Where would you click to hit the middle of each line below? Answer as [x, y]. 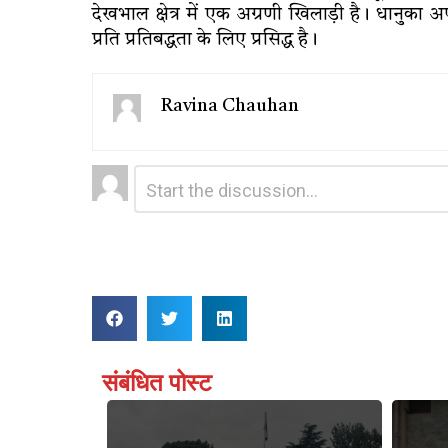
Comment [167, 172]
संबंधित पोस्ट [157, 382]
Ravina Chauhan [230, 105]
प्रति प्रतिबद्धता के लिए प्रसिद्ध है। [205, 40]
